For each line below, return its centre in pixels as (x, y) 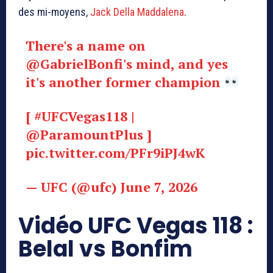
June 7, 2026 (159, 187)
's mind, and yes (175, 64)
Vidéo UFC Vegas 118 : (136, 226)
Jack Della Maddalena (137, 12)
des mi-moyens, (54, 12)
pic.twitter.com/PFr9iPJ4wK (115, 153)
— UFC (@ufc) (73, 187)
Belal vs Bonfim (105, 249)
